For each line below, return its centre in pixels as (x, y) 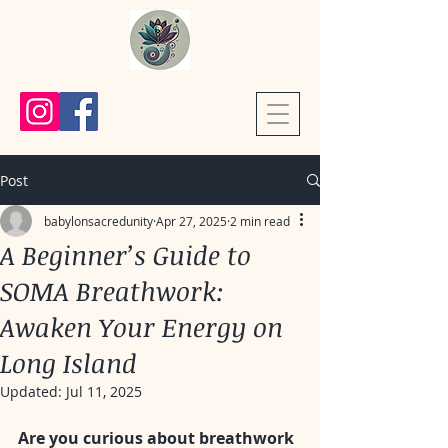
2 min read (260, 221)
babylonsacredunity (98, 221)
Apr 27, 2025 (191, 221)
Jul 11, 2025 (104, 391)
